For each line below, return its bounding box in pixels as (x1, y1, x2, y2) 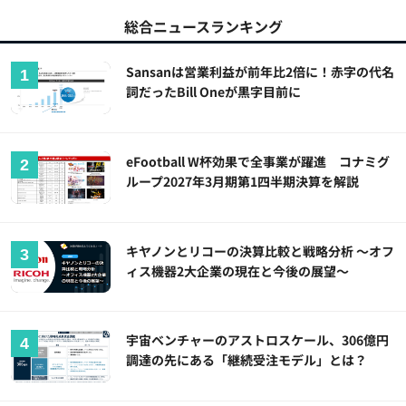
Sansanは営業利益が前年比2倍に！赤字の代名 (126, 62, 395, 81)
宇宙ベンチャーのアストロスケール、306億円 (126, 331, 390, 350)
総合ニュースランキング (123, 14, 283, 37)
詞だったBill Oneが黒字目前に (126, 82, 302, 101)
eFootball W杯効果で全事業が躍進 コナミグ (126, 151, 391, 170)
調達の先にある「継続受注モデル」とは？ (126, 351, 368, 370)
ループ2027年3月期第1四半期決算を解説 (126, 171, 360, 190)
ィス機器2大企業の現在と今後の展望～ (126, 261, 350, 280)
